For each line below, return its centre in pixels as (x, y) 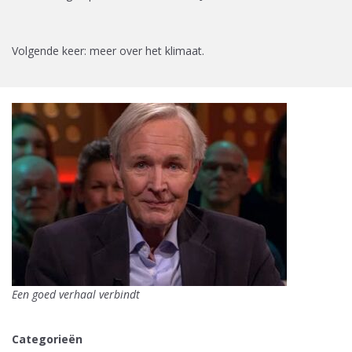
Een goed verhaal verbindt (76, 294)
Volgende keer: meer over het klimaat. (108, 51)
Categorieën (47, 339)
